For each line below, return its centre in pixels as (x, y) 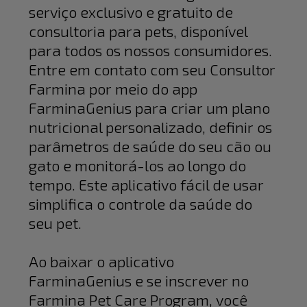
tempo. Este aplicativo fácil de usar (147, 185)
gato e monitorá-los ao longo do (138, 165)
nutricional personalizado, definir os (151, 127)
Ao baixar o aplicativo (102, 261)
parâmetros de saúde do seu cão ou (150, 146)
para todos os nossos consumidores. (151, 50)
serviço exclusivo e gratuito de (131, 12)
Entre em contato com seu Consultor (152, 70)
